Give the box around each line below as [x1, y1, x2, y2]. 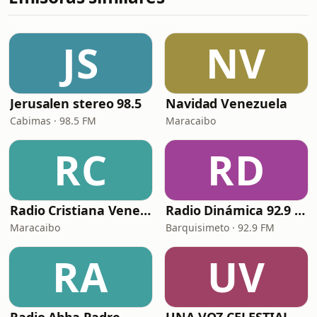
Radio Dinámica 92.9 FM [294, 202, 306, 219]
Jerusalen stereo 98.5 [10, 95, 142, 112]
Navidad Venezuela [166, 95, 287, 112]
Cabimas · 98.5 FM [10, 114, 96, 127]
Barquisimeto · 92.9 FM [166, 221, 275, 234]
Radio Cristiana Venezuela [140, 202, 151, 219]
